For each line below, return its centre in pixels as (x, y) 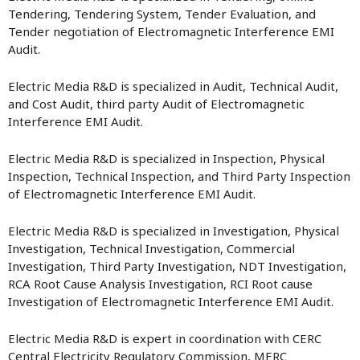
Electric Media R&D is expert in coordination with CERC (165, 338)
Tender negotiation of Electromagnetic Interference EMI (171, 31)
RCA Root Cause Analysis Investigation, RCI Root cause (160, 284)
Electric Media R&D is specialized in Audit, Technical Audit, (173, 86)
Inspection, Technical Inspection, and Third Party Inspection (179, 176)
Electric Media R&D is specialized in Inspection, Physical (166, 158)
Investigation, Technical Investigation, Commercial (151, 248)
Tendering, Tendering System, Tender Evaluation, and (162, 14)
